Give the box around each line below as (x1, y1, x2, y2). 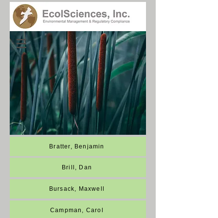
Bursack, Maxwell (49, 185, 105, 192)
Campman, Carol (50, 207, 104, 214)
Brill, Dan (62, 164, 92, 171)
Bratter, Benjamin (49, 143, 105, 150)
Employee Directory (10, 61, 107, 73)
